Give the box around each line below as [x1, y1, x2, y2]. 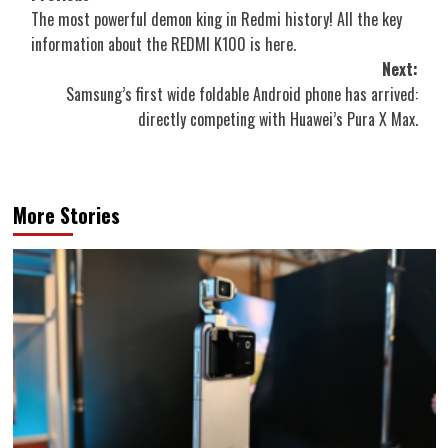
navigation [29, 8, 158, 54]
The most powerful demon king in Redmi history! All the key [30, 7, 402, 32]
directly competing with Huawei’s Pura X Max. [137, 107, 418, 132]
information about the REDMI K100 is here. [30, 32, 296, 57]
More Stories [12, 200, 120, 231]
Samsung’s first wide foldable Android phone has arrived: [65, 82, 418, 107]
